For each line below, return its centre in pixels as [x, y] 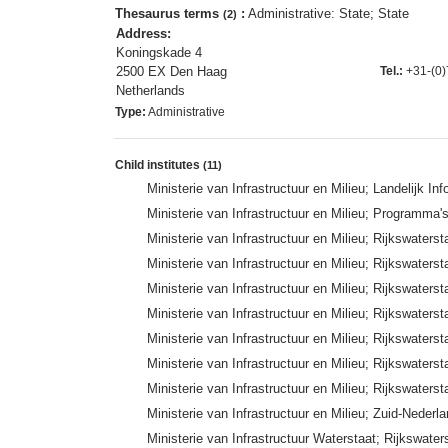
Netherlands [150, 90]
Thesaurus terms [169, 13]
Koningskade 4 [159, 52]
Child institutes [159, 164]
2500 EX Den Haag [171, 71]
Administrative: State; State [327, 13]
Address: [143, 33]
